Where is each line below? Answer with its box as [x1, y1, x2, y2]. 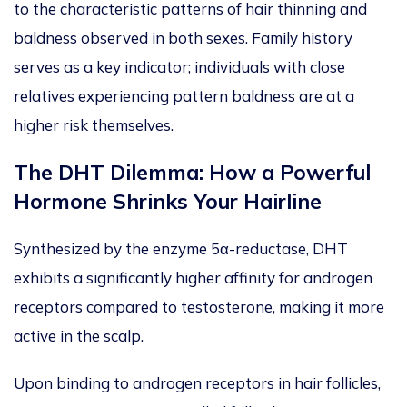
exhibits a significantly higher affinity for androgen [14, 268, 372, 288]
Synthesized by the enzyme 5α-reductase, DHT [14, 239, 348, 259]
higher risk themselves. [14, 115, 177, 135]
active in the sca [14, 326, 127, 346]
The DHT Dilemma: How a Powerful [14, 159, 371, 186]
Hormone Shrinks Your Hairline [14, 188, 322, 215]
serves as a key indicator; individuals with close [14, 57, 345, 77]
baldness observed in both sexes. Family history [14, 28, 352, 48]
